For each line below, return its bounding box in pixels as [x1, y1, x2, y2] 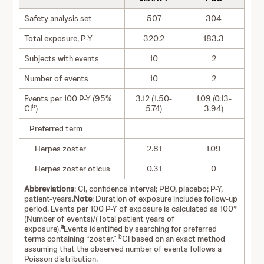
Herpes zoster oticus [24, 163, 111, 174]
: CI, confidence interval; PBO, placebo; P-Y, [74, 183, 223, 194]
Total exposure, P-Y [24, 33, 93, 44]
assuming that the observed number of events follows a [24, 243, 222, 254]
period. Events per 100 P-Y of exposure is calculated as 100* [24, 203, 237, 214]
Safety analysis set [24, 13, 93, 24]
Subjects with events [24, 53, 100, 64]
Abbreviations [24, 183, 75, 194]
